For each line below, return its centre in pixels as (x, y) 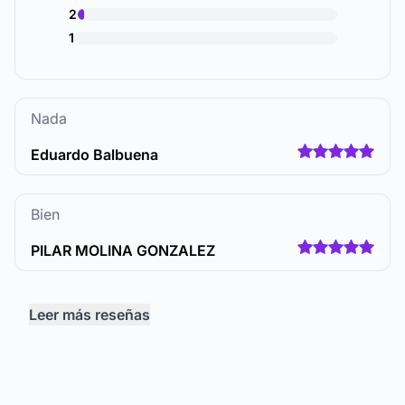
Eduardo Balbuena (94, 155)
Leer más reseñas (89, 315)
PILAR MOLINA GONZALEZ (123, 250)
